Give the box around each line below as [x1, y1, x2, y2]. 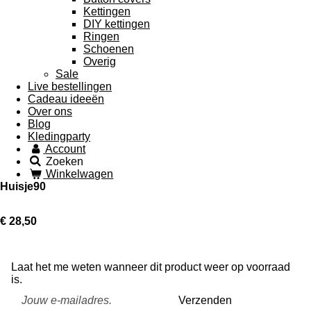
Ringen [83, 30, 119, 42]
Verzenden [178, 294, 232, 307]
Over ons [28, 105, 72, 117]
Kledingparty [28, 130, 90, 142]
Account [45, 142, 86, 155]
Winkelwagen [46, 167, 114, 180]
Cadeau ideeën [28, 92, 104, 105]
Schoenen [83, 42, 134, 55]
